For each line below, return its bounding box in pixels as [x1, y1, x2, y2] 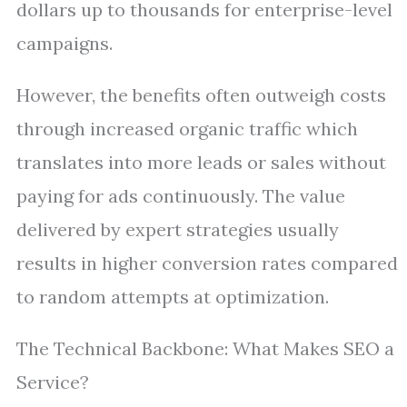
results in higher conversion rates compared [16, 252, 398, 274]
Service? [16, 371, 89, 393]
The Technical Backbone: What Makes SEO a [16, 337, 394, 360]
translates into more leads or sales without [16, 151, 386, 174]
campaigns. [16, 32, 113, 55]
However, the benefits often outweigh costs [16, 84, 386, 106]
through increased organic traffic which [16, 117, 358, 140]
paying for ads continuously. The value [16, 184, 345, 207]
